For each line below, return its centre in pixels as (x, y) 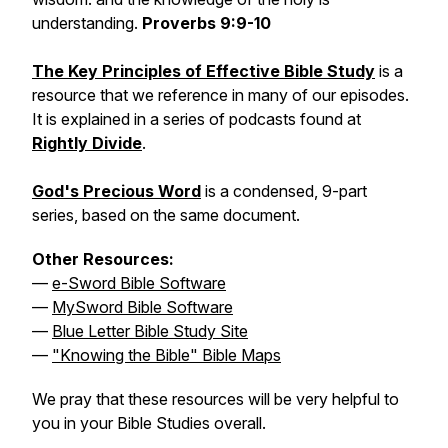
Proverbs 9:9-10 (206, 23)
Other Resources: (103, 259)
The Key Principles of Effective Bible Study (203, 71)
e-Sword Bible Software (139, 283)
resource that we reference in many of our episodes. (220, 95)
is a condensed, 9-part (284, 191)
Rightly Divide (87, 143)
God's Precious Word (116, 191)
